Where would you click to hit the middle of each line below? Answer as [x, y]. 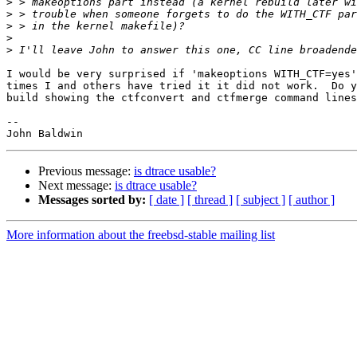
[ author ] [312, 200]
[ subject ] [261, 200]
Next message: [76, 186]
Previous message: [86, 171]
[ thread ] [210, 200]
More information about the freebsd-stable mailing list [141, 235]
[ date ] [167, 200]
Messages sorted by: [92, 200]
